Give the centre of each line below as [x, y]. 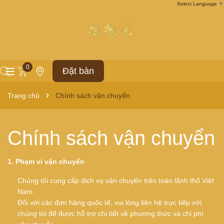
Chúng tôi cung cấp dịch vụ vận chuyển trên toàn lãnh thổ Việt [116, 180]
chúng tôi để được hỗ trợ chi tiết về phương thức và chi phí [110, 213]
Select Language [197, 4]
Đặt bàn [78, 71]
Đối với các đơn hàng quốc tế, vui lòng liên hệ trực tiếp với [109, 202]
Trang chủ [23, 95]
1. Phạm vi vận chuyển [46, 161]
